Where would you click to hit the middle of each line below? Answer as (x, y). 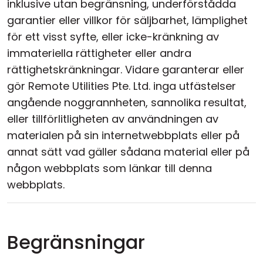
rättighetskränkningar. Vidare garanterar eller (126, 70)
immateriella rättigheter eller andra (99, 53)
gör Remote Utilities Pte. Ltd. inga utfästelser (122, 86)
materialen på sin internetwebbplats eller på (123, 135)
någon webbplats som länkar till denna (109, 168)
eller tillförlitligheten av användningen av (113, 119)
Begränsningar (76, 242)
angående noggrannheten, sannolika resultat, (127, 102)
